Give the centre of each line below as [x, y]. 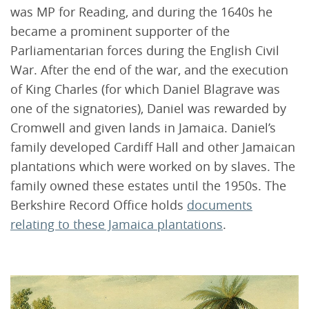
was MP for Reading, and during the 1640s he [141, 11]
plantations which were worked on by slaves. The [153, 166]
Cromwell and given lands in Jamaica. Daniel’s [143, 127]
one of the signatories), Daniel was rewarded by [148, 108]
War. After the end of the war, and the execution [149, 69]
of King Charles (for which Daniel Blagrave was [145, 89]
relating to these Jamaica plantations [117, 224]
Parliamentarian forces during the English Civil [145, 50]
